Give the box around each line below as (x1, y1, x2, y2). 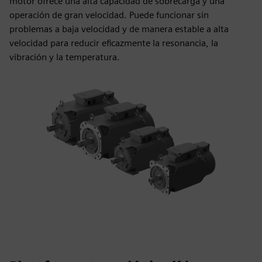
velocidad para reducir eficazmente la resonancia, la (9, 37, 218, 49)
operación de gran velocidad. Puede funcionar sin (9, 9, 209, 20)
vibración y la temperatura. (9, 51, 120, 63)
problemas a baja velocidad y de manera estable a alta (9, 23, 229, 35)
